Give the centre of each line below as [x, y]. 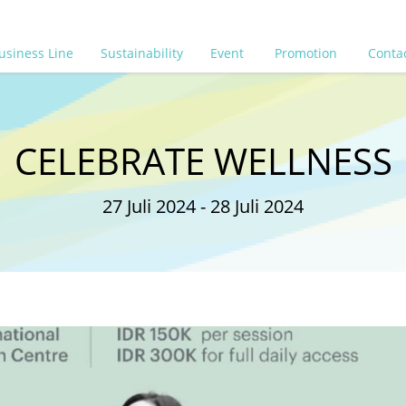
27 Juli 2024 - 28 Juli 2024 [203, 206]
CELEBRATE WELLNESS [203, 161]
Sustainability [142, 53]
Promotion [308, 53]
